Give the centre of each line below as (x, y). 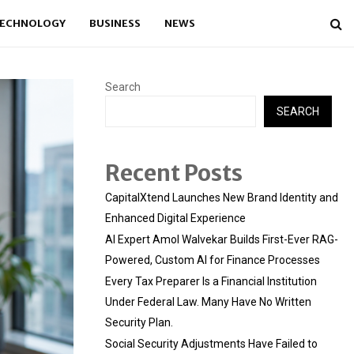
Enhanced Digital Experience (175, 218)
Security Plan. (139, 322)
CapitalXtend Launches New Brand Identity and (222, 198)
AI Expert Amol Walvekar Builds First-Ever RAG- (222, 239)
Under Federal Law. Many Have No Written (208, 302)
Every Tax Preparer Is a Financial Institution (211, 281)
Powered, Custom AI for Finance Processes (213, 260)
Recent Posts (174, 173)
